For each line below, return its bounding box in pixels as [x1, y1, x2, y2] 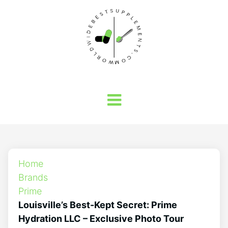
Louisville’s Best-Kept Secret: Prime [18, 199, 177, 210]
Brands [18, 172, 48, 183]
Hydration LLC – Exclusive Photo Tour [18, 213, 184, 224]
